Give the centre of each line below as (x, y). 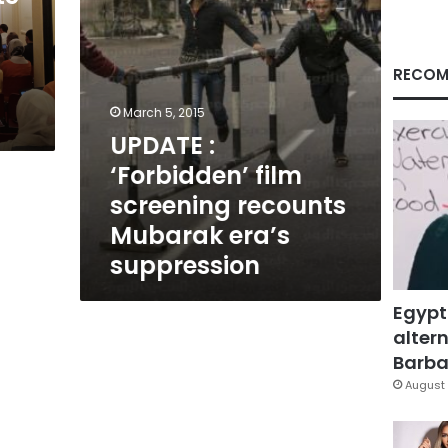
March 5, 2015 (163, 112)
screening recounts (227, 205)
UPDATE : (162, 145)
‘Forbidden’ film (205, 175)
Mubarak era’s (199, 235)
